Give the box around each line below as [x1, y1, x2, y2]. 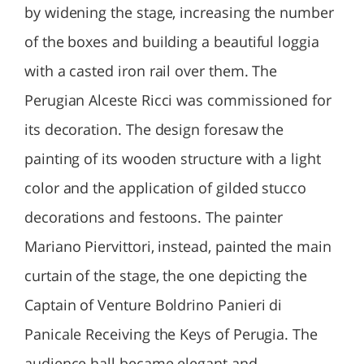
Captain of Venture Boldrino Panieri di [24, 295, 283, 314]
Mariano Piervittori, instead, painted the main [24, 236, 331, 256]
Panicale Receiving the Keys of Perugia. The [24, 324, 318, 344]
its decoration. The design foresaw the [24, 119, 284, 139]
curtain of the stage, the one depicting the [24, 266, 307, 285]
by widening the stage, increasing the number [24, 2, 334, 22]
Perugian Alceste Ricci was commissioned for [24, 90, 331, 110]
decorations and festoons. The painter [24, 207, 284, 227]
